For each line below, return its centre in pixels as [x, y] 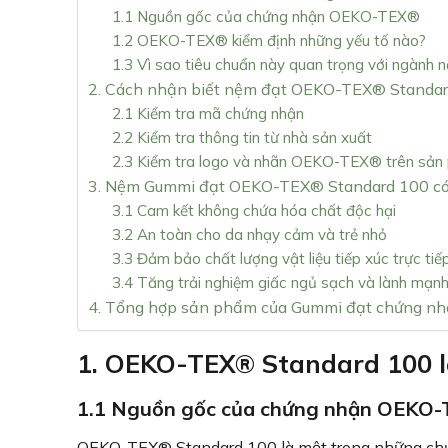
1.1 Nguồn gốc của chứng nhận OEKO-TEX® [266, 17]
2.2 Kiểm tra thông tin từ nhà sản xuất [242, 138]
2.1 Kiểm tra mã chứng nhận [208, 114]
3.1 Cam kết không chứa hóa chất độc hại [254, 211]
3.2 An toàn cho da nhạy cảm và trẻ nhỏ [249, 235]
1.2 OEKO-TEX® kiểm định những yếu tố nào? [269, 41]
